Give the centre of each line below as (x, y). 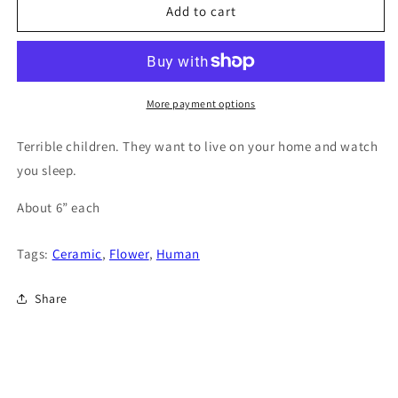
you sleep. (49, 171)
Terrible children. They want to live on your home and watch (198, 147)
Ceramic (77, 254)
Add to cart (201, 11)
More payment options (201, 104)
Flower (129, 254)
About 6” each (59, 208)
